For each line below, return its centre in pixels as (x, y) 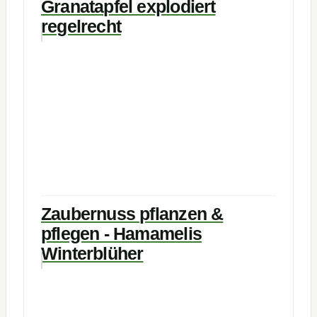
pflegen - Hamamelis (121, 234)
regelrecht (81, 26)
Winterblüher (92, 254)
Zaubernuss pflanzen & (132, 214)
